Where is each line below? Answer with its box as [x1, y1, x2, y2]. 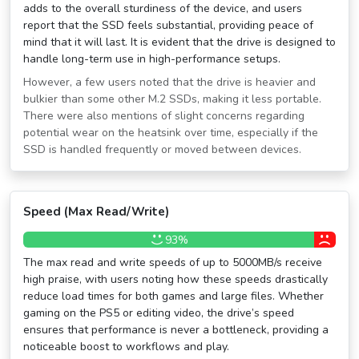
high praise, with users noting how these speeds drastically [23, 272, 328, 287]
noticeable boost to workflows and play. [23, 339, 229, 354]
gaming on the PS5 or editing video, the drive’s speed [23, 305, 294, 321]
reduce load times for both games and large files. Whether [23, 288, 324, 304]
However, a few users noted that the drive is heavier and [23, 75, 316, 90]
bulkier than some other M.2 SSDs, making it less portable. [23, 91, 321, 107]
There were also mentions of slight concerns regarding [23, 108, 305, 123]
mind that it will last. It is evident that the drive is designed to [23, 34, 336, 50]
